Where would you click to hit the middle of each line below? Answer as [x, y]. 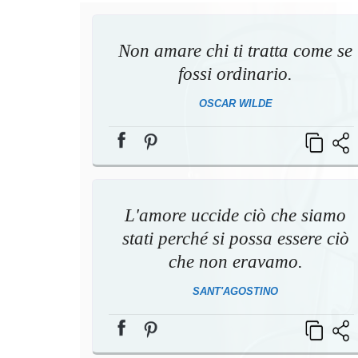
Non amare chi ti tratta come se [236, 50]
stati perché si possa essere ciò [235, 238]
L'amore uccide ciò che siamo [236, 215]
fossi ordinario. [236, 74]
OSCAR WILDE [235, 103]
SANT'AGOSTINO [236, 291]
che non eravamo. [235, 261]
